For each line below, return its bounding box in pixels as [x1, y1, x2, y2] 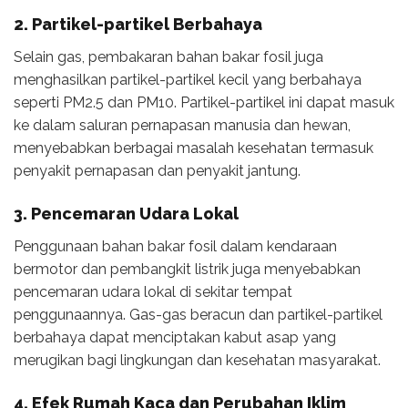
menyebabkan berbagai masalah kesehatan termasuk [14, 139, 373, 158]
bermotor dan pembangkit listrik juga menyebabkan [14, 260, 361, 278]
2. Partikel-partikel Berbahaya [14, 15, 262, 35]
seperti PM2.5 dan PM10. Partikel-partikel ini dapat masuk [14, 94, 394, 112]
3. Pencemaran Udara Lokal [14, 203, 239, 223]
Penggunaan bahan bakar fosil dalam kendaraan [14, 237, 337, 255]
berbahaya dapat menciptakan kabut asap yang [14, 328, 336, 346]
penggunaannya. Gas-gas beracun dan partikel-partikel [14, 305, 382, 323]
